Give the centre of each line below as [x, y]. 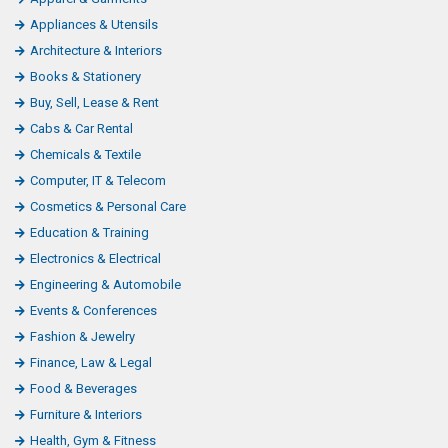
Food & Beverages [83, 388]
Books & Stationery [85, 76]
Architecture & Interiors [96, 50]
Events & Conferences [93, 310]
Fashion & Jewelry [82, 336]
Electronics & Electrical [95, 258]
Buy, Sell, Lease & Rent [94, 102]
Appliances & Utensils [94, 24]
